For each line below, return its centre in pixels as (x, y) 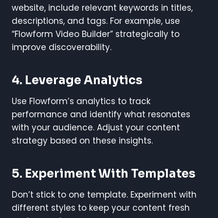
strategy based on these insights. (82, 140)
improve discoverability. (62, 47)
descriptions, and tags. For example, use (96, 21)
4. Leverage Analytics (77, 80)
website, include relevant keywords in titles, (102, 8)
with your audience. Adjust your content (96, 127)
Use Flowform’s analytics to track (81, 101)
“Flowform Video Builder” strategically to (96, 34)
